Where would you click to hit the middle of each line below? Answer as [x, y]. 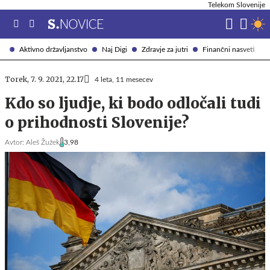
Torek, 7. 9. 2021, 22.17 [44, 79]
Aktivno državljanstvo [53, 49]
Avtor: [14, 142]
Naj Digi [115, 49]
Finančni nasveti [228, 49]
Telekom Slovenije [237, 5]
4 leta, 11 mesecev [124, 80]
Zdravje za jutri [165, 49]
